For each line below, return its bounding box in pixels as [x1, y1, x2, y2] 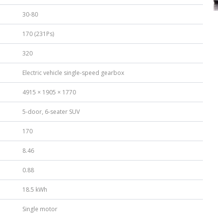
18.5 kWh [22, 185, 47, 194]
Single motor [22, 205, 57, 214]
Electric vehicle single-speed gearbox [22, 69, 124, 77]
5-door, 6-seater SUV [22, 108, 80, 116]
